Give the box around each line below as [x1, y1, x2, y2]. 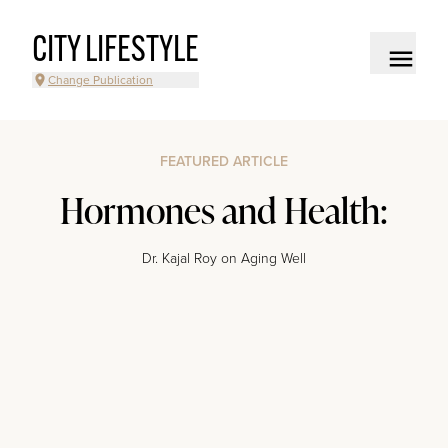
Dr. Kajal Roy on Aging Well [142, 250, 306, 267]
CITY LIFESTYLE [32, 34, 199, 70]
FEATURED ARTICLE [160, 153, 288, 170]
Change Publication [48, 73, 153, 87]
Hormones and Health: [60, 185, 388, 235]
